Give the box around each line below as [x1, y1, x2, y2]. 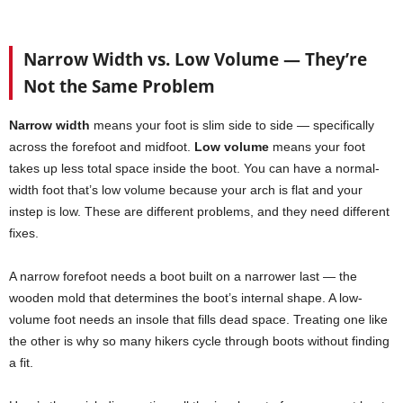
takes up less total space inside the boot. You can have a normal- [9, 161, 380, 176]
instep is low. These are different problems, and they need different [9, 204, 390, 219]
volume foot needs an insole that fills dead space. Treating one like [9, 312, 388, 327]
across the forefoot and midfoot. [9, 139, 194, 155]
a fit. [9, 355, 33, 371]
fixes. [9, 226, 39, 241]
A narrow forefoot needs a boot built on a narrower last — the [9, 269, 357, 284]
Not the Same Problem [23, 75, 215, 99]
